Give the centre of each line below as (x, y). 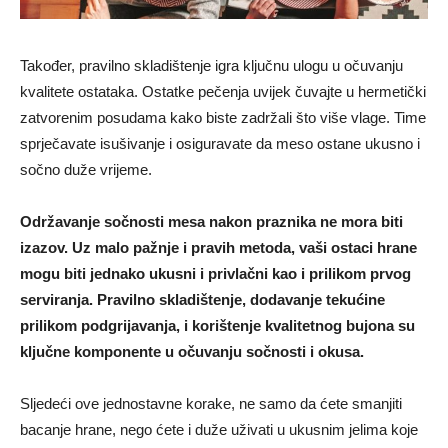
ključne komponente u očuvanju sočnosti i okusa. (192, 352)
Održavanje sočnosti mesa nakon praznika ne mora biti (211, 222)
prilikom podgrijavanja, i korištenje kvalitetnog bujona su (217, 326)
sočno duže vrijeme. (86, 170)
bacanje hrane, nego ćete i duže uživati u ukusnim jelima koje (219, 430)
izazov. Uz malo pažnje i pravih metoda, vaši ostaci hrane (218, 248)
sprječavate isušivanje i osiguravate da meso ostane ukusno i (220, 144)
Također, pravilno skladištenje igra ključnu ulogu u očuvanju (211, 66)
